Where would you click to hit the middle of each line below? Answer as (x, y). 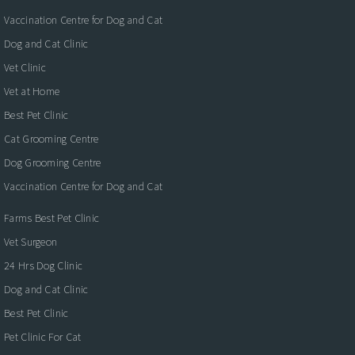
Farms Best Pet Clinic (52, 218)
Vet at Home (32, 91)
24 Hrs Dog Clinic (44, 265)
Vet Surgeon (31, 241)
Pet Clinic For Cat (43, 336)
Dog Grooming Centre (53, 162)
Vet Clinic (25, 67)
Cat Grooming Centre (52, 138)
